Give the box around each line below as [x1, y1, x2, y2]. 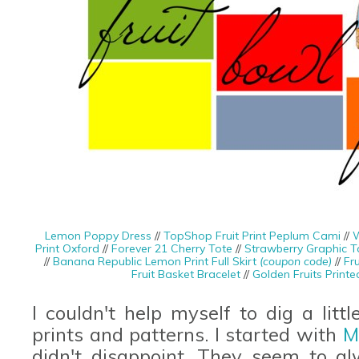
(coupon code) [259, 253, 332, 268]
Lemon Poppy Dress [45, 228, 151, 243]
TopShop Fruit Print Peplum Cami [163, 228, 341, 243]
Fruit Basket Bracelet [131, 266, 240, 281]
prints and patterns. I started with [32, 321, 343, 346]
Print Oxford [34, 240, 99, 256]
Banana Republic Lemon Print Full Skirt [52, 253, 260, 268]
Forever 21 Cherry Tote [111, 240, 232, 256]
